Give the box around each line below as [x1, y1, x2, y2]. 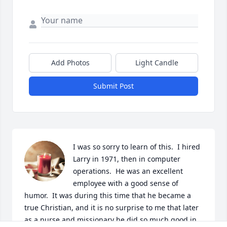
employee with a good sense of [73, 178, 178, 188]
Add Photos [51, 58, 90, 68]
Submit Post [93, 81, 134, 91]
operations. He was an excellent [73, 166, 183, 176]
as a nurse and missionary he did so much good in [24, 215, 197, 225]
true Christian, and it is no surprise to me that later [24, 203, 199, 213]
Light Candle [135, 58, 178, 68]
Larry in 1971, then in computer [73, 154, 180, 164]
